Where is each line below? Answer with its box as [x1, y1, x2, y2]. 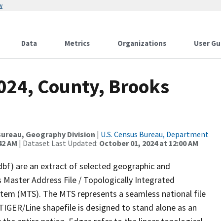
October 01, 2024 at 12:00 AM [99, 138, 198, 148]
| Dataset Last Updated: [17, 138, 99, 148]
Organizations [117, 38, 166, 48]
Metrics [65, 38, 90, 48]
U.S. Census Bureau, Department [101, 129, 209, 139]
